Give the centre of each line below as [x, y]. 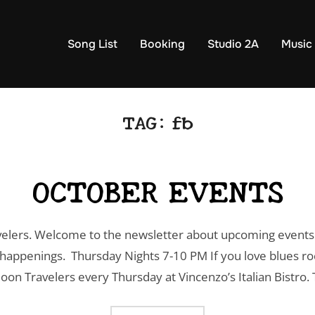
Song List [92, 44]
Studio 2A [233, 44]
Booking [162, 44]
